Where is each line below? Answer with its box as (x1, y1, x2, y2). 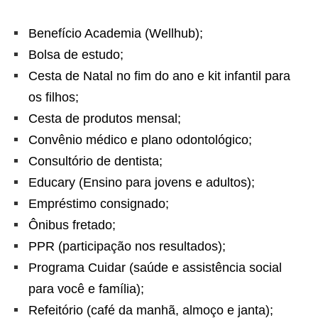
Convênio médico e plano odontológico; (28, 132, 252, 147)
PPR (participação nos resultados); (28, 238, 226, 253)
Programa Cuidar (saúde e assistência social (28, 260, 282, 275)
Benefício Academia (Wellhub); (28, 26, 203, 40)
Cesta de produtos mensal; (28, 111, 181, 126)
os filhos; (28, 89, 79, 104)
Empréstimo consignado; (28, 196, 169, 211)
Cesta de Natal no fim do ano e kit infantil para (28, 68, 290, 83)
